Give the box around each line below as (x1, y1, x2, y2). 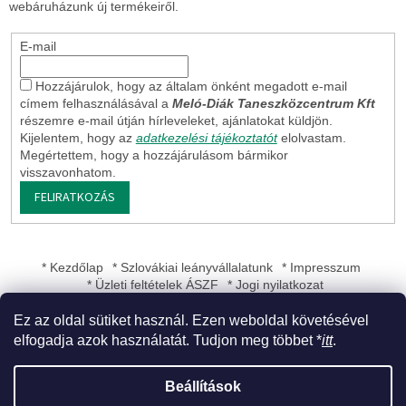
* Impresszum (281, 260, 361, 275)
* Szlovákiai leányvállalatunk (111, 260, 273, 275)
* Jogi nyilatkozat (227, 277, 324, 293)
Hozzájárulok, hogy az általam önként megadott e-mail (34, 78, 347, 93)
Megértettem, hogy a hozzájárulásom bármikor (19, 147, 288, 162)
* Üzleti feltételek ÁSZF (87, 277, 218, 293)
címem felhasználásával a (19, 95, 172, 111)
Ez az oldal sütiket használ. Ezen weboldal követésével (14, 313, 369, 328)
